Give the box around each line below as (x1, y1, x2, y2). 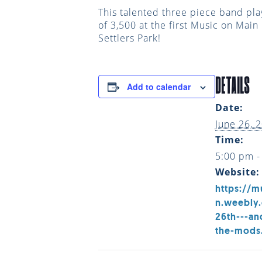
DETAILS (215, 75, 250, 96)
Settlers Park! (98, 32, 161, 44)
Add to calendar (127, 81, 191, 92)
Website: (215, 166, 260, 178)
